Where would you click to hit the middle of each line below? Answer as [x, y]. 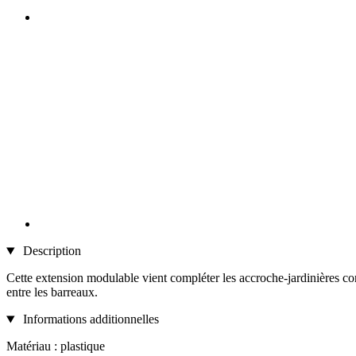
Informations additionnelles [89, 319]
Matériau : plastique [56, 346]
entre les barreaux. [52, 292]
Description [50, 251]
